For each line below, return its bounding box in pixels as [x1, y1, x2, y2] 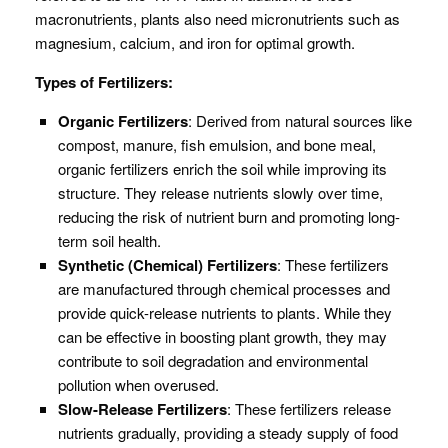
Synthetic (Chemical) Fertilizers [57, 254, 277, 276]
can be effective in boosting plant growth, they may [57, 326, 387, 347]
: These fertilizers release [226, 398, 391, 419]
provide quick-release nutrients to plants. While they [57, 302, 392, 323]
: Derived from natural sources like [187, 110, 412, 131]
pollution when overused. [57, 374, 219, 395]
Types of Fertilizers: [35, 71, 173, 93]
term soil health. [57, 230, 161, 251]
